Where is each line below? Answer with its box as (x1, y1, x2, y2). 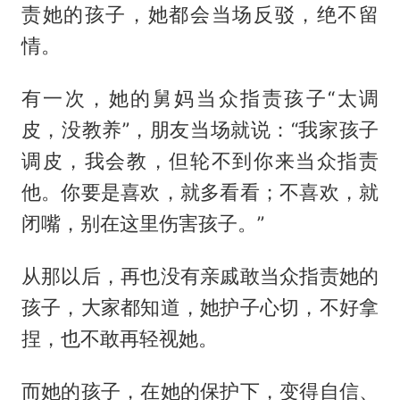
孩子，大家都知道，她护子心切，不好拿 (21, 296, 379, 320)
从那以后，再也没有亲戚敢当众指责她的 (21, 264, 379, 288)
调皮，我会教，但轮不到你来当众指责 (21, 149, 379, 173)
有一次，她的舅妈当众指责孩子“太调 (21, 87, 379, 111)
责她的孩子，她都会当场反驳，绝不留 (21, 3, 379, 27)
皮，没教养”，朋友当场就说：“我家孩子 (21, 118, 379, 142)
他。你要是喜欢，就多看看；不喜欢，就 (21, 180, 379, 204)
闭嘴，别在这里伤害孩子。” (21, 212, 264, 236)
